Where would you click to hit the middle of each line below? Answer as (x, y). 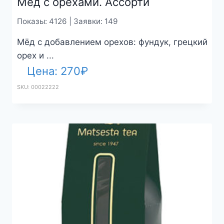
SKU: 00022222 (38, 87)
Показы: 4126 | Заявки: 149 (67, 21)
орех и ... (35, 55)
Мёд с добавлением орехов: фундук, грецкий (112, 42)
